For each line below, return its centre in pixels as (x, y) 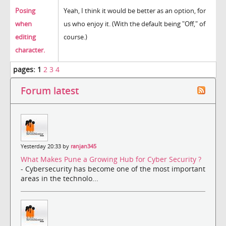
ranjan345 (83, 147)
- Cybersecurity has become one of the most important (113, 169)
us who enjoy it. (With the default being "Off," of (134, 24)
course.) (75, 37)
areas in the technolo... (60, 179)
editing (25, 37)
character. (30, 50)
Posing (25, 11)
